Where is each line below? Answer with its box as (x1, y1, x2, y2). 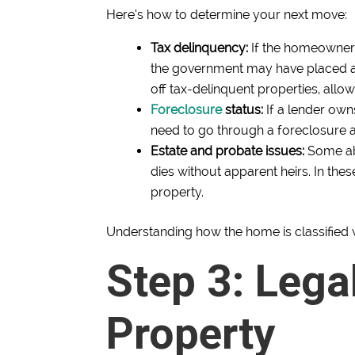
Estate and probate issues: (151, 143, 308, 159)
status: (222, 102, 264, 118)
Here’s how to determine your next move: (106, 7, 348, 23)
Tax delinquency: (151, 40, 249, 56)
